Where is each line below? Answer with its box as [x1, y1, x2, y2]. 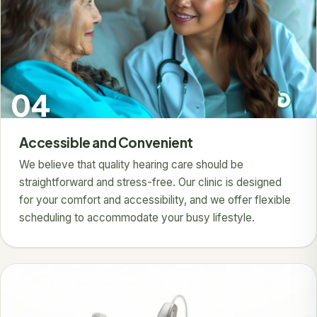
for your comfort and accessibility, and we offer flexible [18, 192, 291, 207]
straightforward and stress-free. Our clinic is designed [18, 175, 282, 189]
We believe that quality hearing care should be [18, 157, 243, 171]
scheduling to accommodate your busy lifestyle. [18, 210, 255, 224]
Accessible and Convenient [18, 133, 193, 151]
